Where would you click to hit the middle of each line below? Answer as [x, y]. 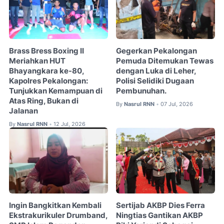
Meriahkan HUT [37, 61]
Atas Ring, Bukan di [44, 101]
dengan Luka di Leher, [156, 71]
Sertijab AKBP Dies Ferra [161, 205]
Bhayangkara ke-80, [46, 71]
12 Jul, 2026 [69, 124]
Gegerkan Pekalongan [157, 51]
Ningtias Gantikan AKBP [160, 215]
